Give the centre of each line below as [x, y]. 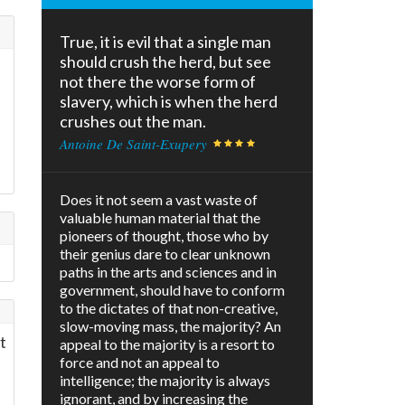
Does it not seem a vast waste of [159, 200]
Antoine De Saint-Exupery [133, 144]
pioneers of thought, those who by [164, 236]
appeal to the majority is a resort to [167, 344]
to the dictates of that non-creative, [169, 308]
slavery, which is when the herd [169, 102]
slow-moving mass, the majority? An [170, 326]
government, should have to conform [172, 290]
